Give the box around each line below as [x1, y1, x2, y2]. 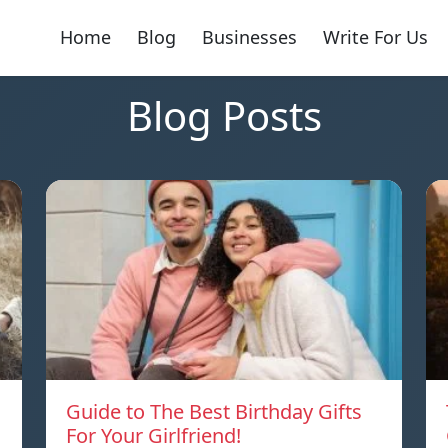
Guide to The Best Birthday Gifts [66, 397, 362, 425]
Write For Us [322, 25, 428, 50]
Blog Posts [126, 87, 322, 143]
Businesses [201, 25, 297, 50]
